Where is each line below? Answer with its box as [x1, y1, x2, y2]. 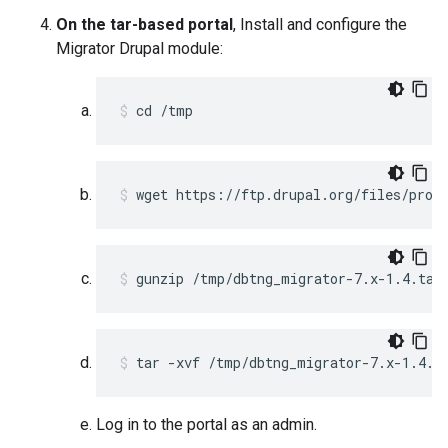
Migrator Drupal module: [56, 39, 223, 58]
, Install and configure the [233, 15, 407, 34]
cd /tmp [136, 101, 201, 120]
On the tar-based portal [56, 15, 233, 34]
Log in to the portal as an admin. [96, 415, 317, 434]
